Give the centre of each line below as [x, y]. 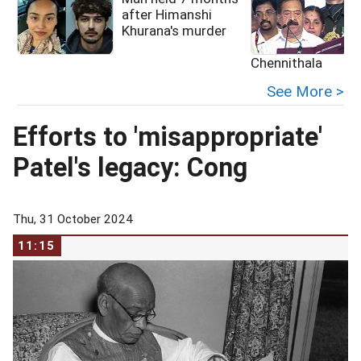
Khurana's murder [174, 31]
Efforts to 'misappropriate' [168, 137]
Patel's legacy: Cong [130, 168]
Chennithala [286, 63]
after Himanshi [167, 15]
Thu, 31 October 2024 [73, 219]
